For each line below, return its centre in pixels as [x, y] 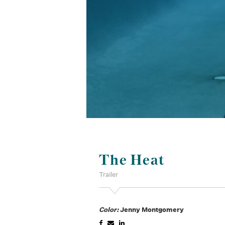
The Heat [132, 159]
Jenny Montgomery [152, 209]
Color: [110, 209]
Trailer [109, 174]
